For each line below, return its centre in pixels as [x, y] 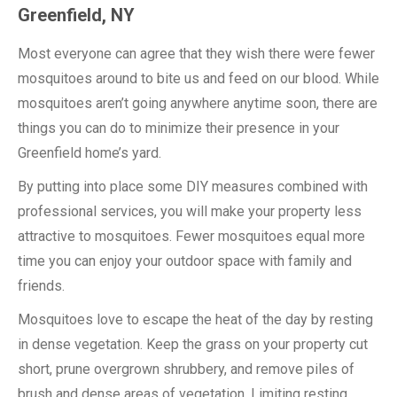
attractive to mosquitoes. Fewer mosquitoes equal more [191, 236]
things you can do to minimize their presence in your [179, 128]
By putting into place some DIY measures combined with [193, 187]
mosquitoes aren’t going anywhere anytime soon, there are [198, 103]
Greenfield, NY [76, 15]
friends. [41, 286]
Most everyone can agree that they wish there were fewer [196, 54]
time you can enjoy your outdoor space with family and [185, 261]
